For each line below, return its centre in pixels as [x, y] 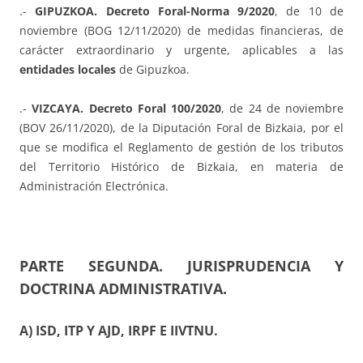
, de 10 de [310, 11]
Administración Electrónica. [94, 186]
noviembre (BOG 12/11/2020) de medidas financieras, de [181, 30]
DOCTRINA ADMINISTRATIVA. [123, 288]
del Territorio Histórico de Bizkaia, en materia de [181, 166]
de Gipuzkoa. [153, 69]
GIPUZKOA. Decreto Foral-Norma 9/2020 [155, 11]
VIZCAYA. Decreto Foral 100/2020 [126, 108]
